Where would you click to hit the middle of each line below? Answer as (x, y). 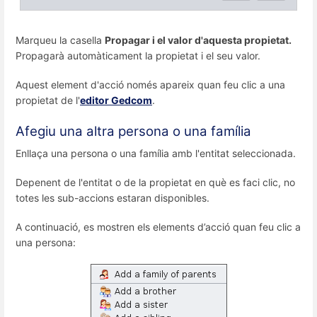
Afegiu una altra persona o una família (133, 131)
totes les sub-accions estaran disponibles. (113, 197)
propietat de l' (48, 100)
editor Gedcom (116, 100)
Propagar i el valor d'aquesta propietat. (198, 40)
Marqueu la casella (60, 40)
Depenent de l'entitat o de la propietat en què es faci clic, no (155, 182)
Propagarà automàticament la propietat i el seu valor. (138, 56)
